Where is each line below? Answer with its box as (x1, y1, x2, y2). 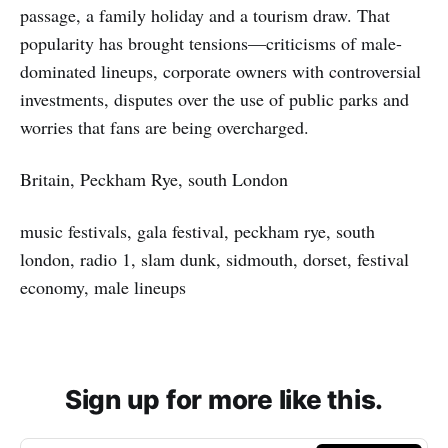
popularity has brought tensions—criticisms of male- (20, 31, 402, 56)
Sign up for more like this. (65, 384, 383, 416)
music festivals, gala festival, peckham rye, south (20, 219, 375, 244)
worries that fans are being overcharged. (20, 115, 309, 140)
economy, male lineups (20, 275, 186, 300)
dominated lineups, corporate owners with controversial (20, 59, 421, 84)
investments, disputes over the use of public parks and (20, 87, 409, 112)
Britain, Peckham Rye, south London (20, 167, 288, 192)
